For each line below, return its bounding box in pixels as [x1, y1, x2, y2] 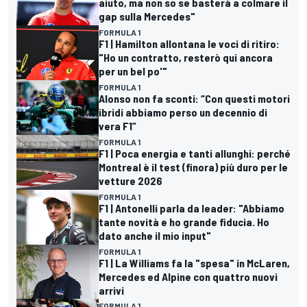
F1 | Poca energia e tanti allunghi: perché [99, 146, 291, 160]
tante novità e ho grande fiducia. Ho [99, 214, 269, 228]
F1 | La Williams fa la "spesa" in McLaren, [99, 256, 290, 269]
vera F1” [99, 119, 136, 132]
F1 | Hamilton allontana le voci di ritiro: [99, 36, 280, 50]
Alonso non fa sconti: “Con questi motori [99, 91, 290, 105]
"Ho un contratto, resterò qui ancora [99, 50, 273, 64]
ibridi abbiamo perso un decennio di [99, 105, 267, 119]
